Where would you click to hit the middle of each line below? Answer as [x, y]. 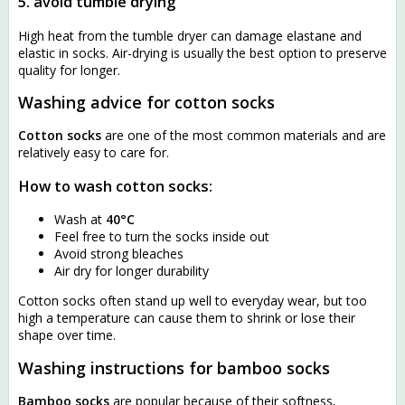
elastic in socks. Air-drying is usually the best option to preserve [202, 52]
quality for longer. [69, 70]
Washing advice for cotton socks [146, 103]
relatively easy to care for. [94, 153]
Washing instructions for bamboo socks [174, 368]
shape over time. [67, 335]
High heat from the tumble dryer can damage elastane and [190, 35]
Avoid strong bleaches [119, 254]
